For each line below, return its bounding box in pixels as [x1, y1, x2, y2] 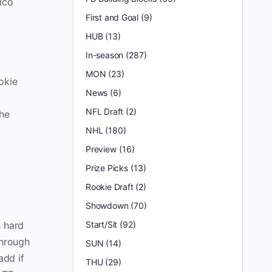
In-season [86, 50, 124, 60]
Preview [86, 144, 117, 154]
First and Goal [86, 12, 139, 22]
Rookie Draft [86, 182, 134, 192]
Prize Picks [86, 163, 128, 173]
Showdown [86, 200, 129, 211]
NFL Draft [86, 106, 124, 117]
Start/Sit [86, 219, 118, 229]
